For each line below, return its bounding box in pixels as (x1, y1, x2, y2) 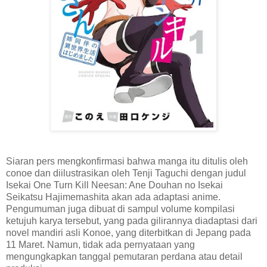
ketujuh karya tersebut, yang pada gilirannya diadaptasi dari (6, 215, 257, 226)
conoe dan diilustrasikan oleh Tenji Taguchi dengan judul (6, 167, 246, 178)
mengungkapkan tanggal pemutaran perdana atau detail (6, 251, 243, 262)
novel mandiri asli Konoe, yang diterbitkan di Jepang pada (6, 227, 251, 238)
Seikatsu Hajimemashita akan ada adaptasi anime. (6, 191, 221, 202)
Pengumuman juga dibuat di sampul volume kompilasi (6, 203, 235, 214)
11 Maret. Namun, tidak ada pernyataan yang (6, 239, 195, 250)
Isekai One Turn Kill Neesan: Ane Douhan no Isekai (6, 179, 223, 190)
